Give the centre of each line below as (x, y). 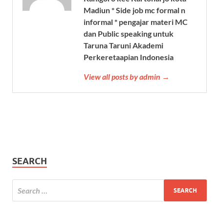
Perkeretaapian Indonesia (129, 57)
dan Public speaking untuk (129, 34)
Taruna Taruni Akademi (123, 45)
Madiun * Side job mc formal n (134, 10)
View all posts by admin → (127, 77)
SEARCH (30, 161)
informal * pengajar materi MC (136, 22)
